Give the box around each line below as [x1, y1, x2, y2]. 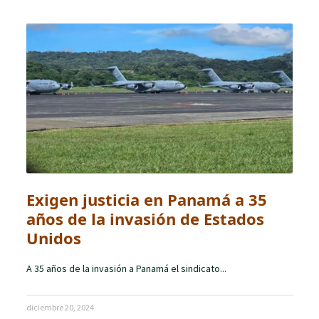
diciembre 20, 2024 [26, 302, 95, 313]
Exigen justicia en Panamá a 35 [26, 189, 268, 211]
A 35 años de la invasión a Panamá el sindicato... [26, 262, 227, 276]
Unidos [26, 227, 82, 249]
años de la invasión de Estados [26, 208, 265, 230]
